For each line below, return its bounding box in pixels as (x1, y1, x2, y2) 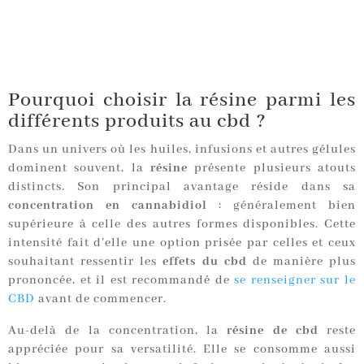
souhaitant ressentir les (8, 254, 163, 270)
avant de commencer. (35, 292, 167, 307)
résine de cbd (227, 323, 318, 339)
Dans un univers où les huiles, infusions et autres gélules (8, 142, 356, 158)
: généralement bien (207, 198, 356, 214)
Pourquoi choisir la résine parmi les (8, 88, 356, 114)
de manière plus (246, 254, 356, 270)
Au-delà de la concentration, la (8, 323, 227, 339)
